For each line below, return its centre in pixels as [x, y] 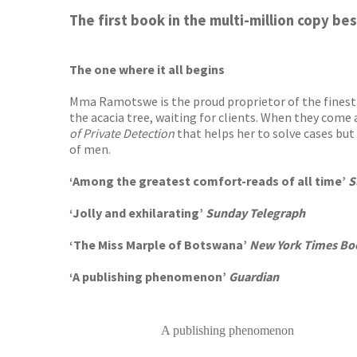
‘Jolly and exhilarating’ [136, 213]
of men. [90, 149]
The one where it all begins [147, 69]
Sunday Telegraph [254, 213]
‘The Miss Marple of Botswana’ [159, 245]
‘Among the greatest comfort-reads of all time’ [209, 181]
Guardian [254, 277]
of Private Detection [122, 133]
